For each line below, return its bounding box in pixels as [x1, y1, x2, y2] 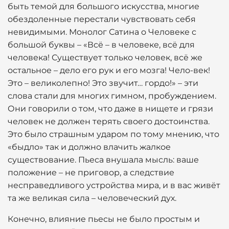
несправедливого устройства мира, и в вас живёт [8, 180, 220, 190]
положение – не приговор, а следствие [8, 168, 174, 177]
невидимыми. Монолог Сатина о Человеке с [8, 27, 196, 37]
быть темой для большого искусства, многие [8, 2, 199, 11]
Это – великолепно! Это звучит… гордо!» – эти [8, 78, 198, 88]
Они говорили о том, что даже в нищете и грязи [8, 104, 213, 113]
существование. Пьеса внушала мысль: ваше [8, 155, 199, 165]
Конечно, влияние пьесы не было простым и [8, 214, 200, 224]
